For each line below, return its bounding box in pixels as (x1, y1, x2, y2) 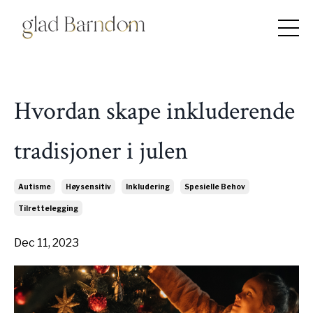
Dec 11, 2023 (14, 235, 79, 249)
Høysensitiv (66, 182, 111, 191)
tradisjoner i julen (14, 134, 194, 168)
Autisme (18, 182, 51, 191)
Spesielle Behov (184, 182, 245, 191)
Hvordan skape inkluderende (14, 94, 295, 128)
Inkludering (126, 182, 170, 191)
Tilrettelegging (18, 203, 78, 212)
